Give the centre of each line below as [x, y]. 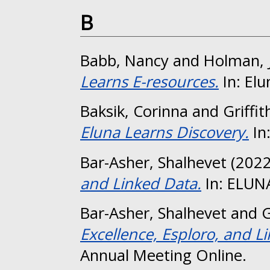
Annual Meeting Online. [163, 255]
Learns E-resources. [149, 81]
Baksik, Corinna [134, 111]
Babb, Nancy [124, 60]
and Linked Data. [141, 183]
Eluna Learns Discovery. [165, 133]
